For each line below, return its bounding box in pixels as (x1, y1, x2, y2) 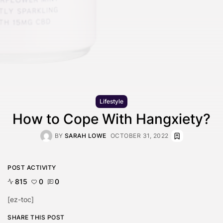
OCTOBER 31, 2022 (110, 132, 169, 140)
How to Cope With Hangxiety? (12, 111, 211, 128)
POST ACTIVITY (7, 164, 56, 172)
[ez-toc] (7, 195, 34, 204)
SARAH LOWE (64, 132, 107, 140)
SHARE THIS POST (7, 214, 65, 222)
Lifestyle (100, 98, 123, 106)
